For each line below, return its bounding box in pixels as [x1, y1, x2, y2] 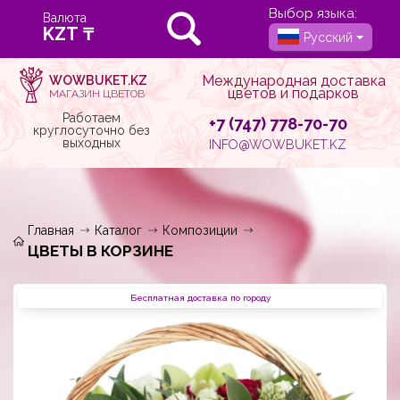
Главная [28, 223, 74, 237]
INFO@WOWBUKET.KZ [209, 137, 347, 152]
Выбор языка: [269, 5, 358, 21]
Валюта [43, 11, 87, 25]
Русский [304, 30, 354, 45]
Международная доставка [201, 71, 386, 89]
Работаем [62, 111, 121, 125]
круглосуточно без [32, 123, 150, 137]
